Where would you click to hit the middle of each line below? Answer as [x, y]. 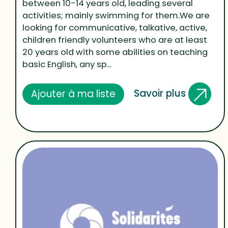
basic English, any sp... [67, 65]
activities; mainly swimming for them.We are [116, 16]
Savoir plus [161, 93]
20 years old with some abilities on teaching [115, 52]
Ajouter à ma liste [74, 94]
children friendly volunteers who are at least [115, 40]
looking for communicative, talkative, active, [115, 28]
